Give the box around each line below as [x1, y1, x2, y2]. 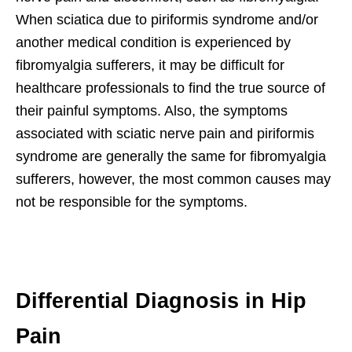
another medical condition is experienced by [16, 35, 291, 51]
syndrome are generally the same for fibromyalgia [16, 148, 326, 165]
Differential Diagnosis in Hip [16, 289, 306, 313]
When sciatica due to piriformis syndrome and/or [16, 12, 318, 28]
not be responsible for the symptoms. [16, 194, 247, 211]
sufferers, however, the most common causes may [16, 171, 331, 188]
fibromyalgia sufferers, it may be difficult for [16, 57, 284, 74]
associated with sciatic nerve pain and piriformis [16, 126, 314, 142]
